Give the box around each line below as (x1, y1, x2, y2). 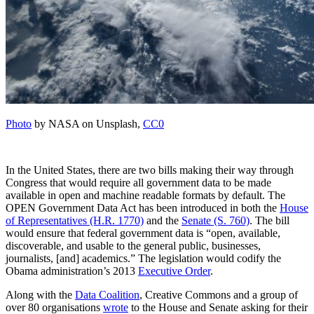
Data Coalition (75, 288, 139, 301)
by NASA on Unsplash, (32, 117, 143, 130)
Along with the (6, 288, 75, 301)
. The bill (250, 214, 289, 226)
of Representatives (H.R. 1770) (6, 214, 144, 226)
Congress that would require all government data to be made (6, 176, 271, 189)
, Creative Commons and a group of (139, 288, 298, 301)
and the (144, 214, 182, 226)
